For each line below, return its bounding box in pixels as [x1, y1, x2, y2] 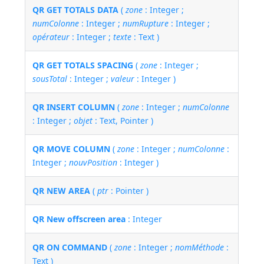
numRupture [123, 18, 169, 29]
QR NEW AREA [32, 185, 91, 197]
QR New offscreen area [32, 213, 126, 225]
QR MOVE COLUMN [32, 143, 111, 155]
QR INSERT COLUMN [32, 101, 115, 113]
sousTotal [32, 73, 68, 85]
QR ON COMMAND [32, 242, 108, 253]
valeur [111, 73, 135, 85]
